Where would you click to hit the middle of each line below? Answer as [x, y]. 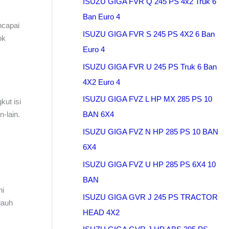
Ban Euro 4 [101, 17]
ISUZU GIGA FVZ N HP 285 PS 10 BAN [151, 132]
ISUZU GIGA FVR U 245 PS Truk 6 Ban [150, 66]
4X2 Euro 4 [101, 82]
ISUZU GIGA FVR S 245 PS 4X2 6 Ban [149, 34]
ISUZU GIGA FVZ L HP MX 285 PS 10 [147, 99]
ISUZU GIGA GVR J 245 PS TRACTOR [150, 197]
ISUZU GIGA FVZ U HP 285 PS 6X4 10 [149, 164]
